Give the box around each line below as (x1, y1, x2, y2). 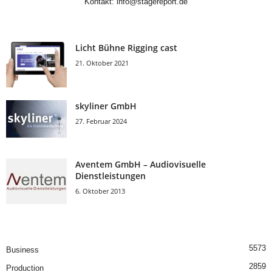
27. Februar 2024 (75, 116, 127, 126)
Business (6, 245, 39, 254)
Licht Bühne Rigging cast (75, 41, 177, 53)
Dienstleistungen (75, 169, 146, 182)
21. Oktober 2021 (75, 58, 129, 67)
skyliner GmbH (75, 100, 137, 112)
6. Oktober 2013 (75, 186, 125, 195)
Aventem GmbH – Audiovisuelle (75, 158, 206, 170)
